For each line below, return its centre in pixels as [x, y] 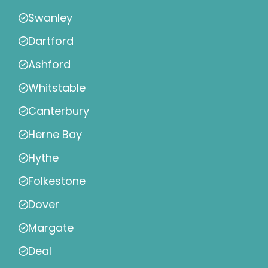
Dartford [51, 41]
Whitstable [57, 88]
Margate [51, 228]
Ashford [49, 65]
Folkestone [57, 181]
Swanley [50, 18]
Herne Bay [55, 135]
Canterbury [59, 111]
